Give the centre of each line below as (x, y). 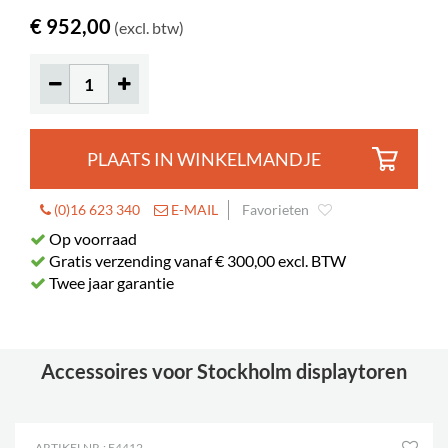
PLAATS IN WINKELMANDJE (204, 159)
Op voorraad (91, 239)
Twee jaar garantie (110, 283)
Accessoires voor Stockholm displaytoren (224, 371)
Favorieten (275, 210)
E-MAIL (193, 210)
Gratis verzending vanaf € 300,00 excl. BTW (196, 261)
